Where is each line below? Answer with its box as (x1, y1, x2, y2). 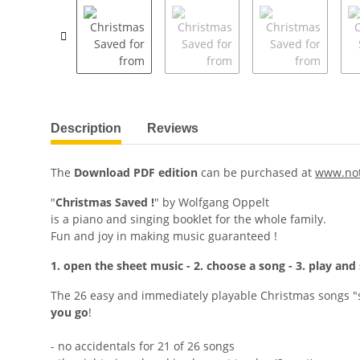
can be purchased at (198, 165, 315, 181)
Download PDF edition (74, 165, 198, 181)
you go (51, 305, 88, 321)
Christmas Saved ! (55, 194, 154, 211)
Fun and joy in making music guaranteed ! (51, 228, 277, 244)
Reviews (147, 121, 198, 136)
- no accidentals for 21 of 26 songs (51, 338, 235, 354)
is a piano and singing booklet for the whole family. (51, 211, 326, 227)
